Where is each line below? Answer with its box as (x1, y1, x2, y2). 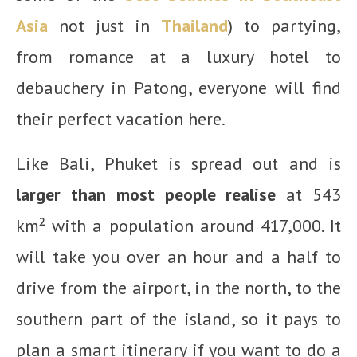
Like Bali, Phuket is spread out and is (16, 152, 341, 175)
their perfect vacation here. (16, 108, 229, 130)
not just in (48, 14, 161, 37)
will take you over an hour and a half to (16, 245, 341, 268)
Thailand (161, 14, 228, 37)
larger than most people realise (16, 183, 277, 206)
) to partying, (228, 14, 341, 37)
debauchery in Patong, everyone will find (16, 76, 341, 99)
